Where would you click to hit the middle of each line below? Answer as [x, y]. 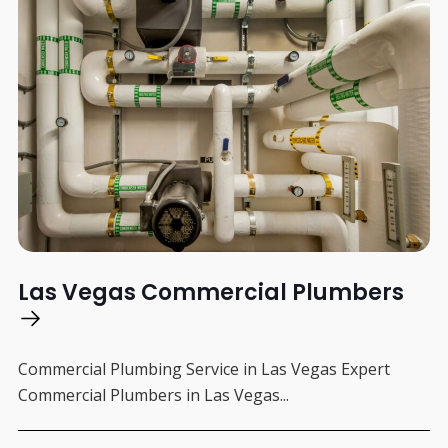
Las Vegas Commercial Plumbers [210, 293]
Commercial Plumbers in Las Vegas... [153, 395]
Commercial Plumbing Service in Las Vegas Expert [203, 369]
